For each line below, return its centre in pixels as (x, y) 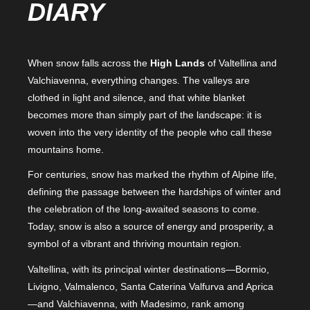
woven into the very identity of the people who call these (150, 132)
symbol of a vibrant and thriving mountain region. (135, 244)
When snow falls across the (89, 63)
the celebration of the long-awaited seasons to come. (144, 209)
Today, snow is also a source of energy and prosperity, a (151, 227)
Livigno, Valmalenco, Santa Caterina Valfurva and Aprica (151, 286)
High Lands (177, 63)
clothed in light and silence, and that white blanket (136, 97)
